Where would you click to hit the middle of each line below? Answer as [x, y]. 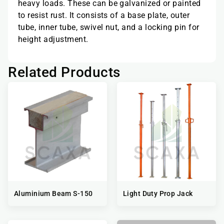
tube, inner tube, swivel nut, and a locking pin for [109, 27]
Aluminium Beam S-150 [53, 194]
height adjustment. [53, 39]
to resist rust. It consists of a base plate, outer [104, 15]
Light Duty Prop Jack [158, 194]
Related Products [64, 72]
